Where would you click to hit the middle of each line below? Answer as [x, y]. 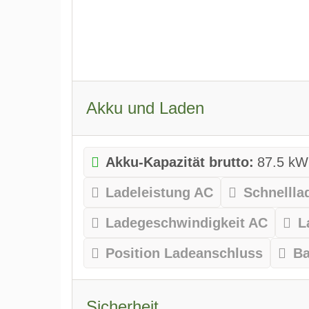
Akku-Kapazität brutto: [180, 162]
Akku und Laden [145, 108]
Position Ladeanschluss [185, 253]
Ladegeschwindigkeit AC [187, 222]
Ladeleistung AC [160, 192]
